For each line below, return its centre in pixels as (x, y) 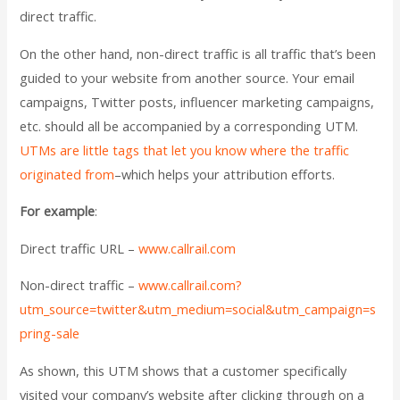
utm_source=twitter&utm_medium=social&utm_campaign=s (198, 309)
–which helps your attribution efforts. (225, 174)
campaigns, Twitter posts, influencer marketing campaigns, (197, 101)
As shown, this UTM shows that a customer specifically (183, 370)
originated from (67, 174)
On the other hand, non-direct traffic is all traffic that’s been (198, 53)
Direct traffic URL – (79, 248)
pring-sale (50, 333)
